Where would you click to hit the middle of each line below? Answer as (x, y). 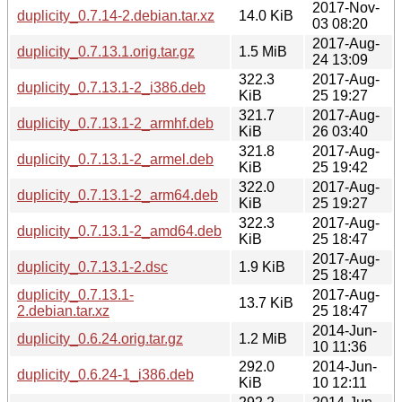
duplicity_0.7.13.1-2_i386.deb (111, 87)
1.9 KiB (262, 267)
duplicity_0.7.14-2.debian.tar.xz (116, 15)
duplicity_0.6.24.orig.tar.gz (100, 338)
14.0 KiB (266, 15)
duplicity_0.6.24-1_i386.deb (105, 374)
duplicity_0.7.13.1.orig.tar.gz (106, 51)
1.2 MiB (263, 338)
